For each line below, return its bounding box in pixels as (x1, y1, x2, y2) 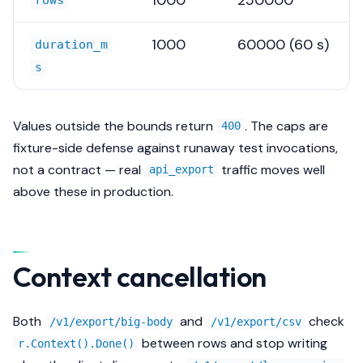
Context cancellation (13, 258, 267, 294)
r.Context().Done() (17, 337, 135, 351)
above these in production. (13, 182, 173, 200)
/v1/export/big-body (49, 315, 173, 329)
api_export (148, 163, 214, 177)
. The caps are (245, 117, 328, 135)
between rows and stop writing (139, 335, 327, 352)
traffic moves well (218, 160, 325, 178)
